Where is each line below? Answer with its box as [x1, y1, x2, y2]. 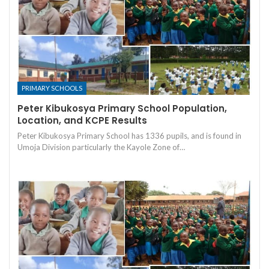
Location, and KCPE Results [17, 114, 147, 127]
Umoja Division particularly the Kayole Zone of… [17, 142, 185, 153]
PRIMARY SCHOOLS [22, 84, 82, 92]
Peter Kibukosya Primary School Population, [17, 102, 227, 115]
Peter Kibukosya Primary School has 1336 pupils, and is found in [17, 131, 241, 141]
